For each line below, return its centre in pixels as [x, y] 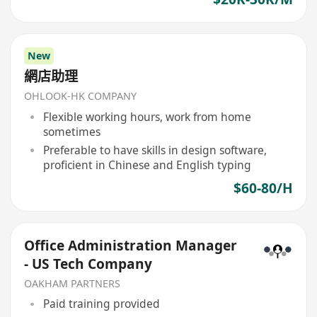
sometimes [71, 131]
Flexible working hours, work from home [147, 116]
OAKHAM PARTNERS [73, 283]
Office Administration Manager [131, 245]
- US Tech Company [88, 264]
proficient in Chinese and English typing [147, 165]
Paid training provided [101, 304]
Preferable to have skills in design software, [155, 150]
